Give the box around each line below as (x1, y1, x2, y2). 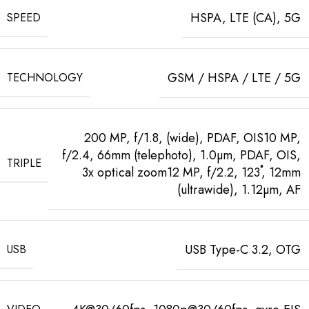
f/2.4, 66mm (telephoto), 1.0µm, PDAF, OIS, (62, 146, 301, 164)
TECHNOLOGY (7, 69, 83, 86)
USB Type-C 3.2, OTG (185, 240, 301, 259)
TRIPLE (7, 155, 41, 172)
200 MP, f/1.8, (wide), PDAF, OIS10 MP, (84, 128, 301, 147)
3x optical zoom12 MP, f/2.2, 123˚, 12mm (82, 163, 301, 181)
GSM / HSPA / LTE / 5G (168, 68, 301, 87)
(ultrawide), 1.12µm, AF (177, 180, 301, 199)
